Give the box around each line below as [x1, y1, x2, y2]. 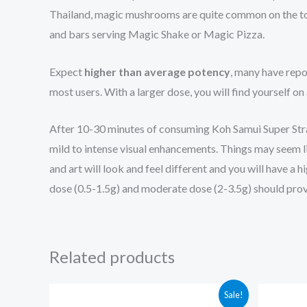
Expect [49, 64, 84, 78]
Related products [49, 247, 175, 267]
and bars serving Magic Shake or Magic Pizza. [49, 27, 265, 41]
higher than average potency [84, 64, 230, 78]
